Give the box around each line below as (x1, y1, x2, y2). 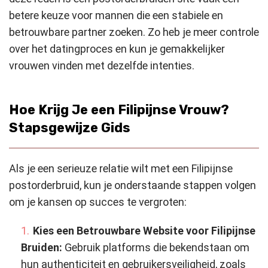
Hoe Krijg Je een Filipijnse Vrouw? (9, 101, 229, 118)
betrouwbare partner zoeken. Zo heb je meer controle (9, 25, 259, 38)
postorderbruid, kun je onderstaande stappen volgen (9, 178, 256, 191)
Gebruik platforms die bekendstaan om (65, 240, 249, 254)
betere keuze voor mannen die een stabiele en (9, 8, 223, 22)
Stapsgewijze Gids (9, 119, 130, 136)
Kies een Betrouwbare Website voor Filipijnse (33, 224, 255, 237)
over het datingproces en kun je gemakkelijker (9, 42, 225, 55)
